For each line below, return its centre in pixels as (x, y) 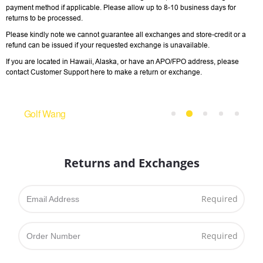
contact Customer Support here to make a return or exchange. (104, 72)
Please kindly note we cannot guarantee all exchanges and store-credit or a (126, 35)
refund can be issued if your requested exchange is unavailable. (108, 45)
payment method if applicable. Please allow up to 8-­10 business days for (121, 8)
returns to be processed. (44, 18)
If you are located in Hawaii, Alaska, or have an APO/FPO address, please (122, 62)
